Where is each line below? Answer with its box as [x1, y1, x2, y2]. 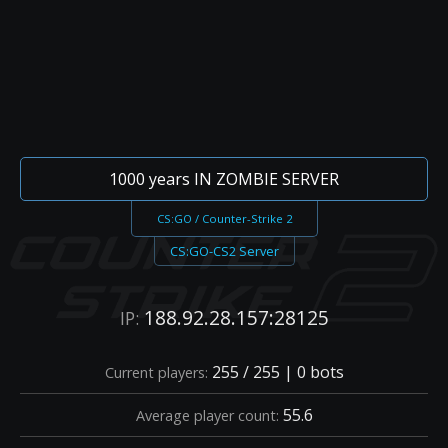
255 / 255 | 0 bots [207, 360, 344, 383]
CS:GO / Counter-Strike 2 [156, 211, 292, 226]
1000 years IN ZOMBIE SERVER [109, 168, 339, 190]
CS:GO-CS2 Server [169, 242, 279, 260]
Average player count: [135, 405, 279, 425]
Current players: [104, 362, 208, 382]
